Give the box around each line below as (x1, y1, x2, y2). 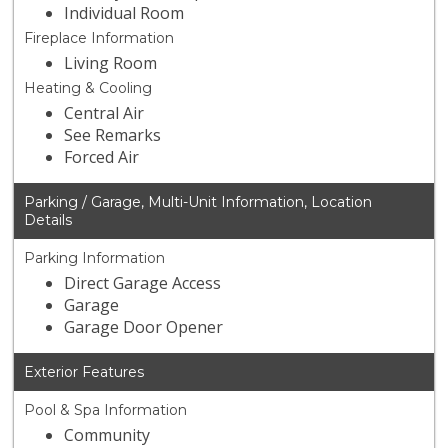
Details (24, 211, 73, 230)
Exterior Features (24, 363, 145, 382)
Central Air (64, 102, 145, 125)
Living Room (64, 52, 158, 75)
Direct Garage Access (64, 272, 222, 295)
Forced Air (64, 146, 140, 169)
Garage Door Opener (64, 316, 224, 339)
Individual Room (64, 2, 185, 25)
